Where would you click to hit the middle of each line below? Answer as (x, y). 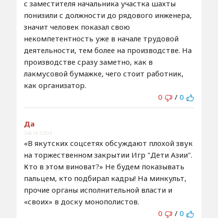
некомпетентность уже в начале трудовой (101, 39)
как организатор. (55, 85)
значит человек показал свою (77, 27)
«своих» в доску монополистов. (81, 202)
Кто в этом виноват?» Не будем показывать (104, 167)
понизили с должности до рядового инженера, (108, 15)
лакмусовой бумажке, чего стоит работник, (103, 74)
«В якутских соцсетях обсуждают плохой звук (108, 143)
